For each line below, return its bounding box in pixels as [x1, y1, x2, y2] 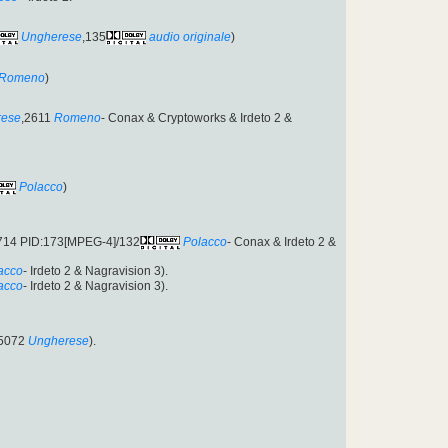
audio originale [149, 30, 231, 45]
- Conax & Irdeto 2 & [227, 235, 336, 250]
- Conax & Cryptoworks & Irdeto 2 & [101, 110, 292, 125]
